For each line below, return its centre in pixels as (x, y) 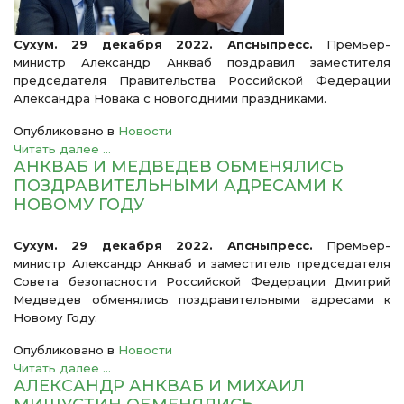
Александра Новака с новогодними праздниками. (170, 98)
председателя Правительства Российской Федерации (202, 80)
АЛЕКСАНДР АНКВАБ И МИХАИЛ (159, 386)
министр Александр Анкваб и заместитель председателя (202, 263)
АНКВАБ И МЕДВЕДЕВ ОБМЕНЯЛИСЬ (179, 167)
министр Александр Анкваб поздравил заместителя (202, 62)
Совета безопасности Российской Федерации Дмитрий (202, 281)
